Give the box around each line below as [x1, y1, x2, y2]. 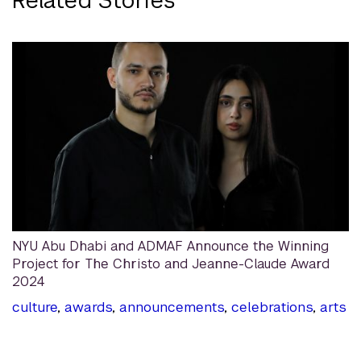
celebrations [231, 298, 313, 317]
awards [64, 298, 112, 317]
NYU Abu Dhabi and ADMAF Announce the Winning [12, 238, 329, 255]
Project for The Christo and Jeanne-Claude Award [12, 255, 330, 273]
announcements [119, 298, 224, 317]
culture [12, 298, 57, 317]
